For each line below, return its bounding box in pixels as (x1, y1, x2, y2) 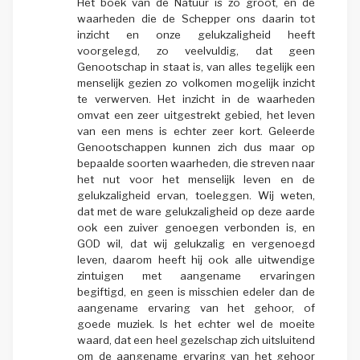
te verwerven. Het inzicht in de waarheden (77, 92, 315, 105)
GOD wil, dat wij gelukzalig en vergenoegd (77, 236, 315, 250)
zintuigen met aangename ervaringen (77, 268, 315, 282)
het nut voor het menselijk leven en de (77, 172, 315, 186)
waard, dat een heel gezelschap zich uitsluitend (77, 333, 315, 346)
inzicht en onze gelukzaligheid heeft (77, 27, 315, 41)
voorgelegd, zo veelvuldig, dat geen (77, 43, 315, 57)
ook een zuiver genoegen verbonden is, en (77, 220, 315, 234)
